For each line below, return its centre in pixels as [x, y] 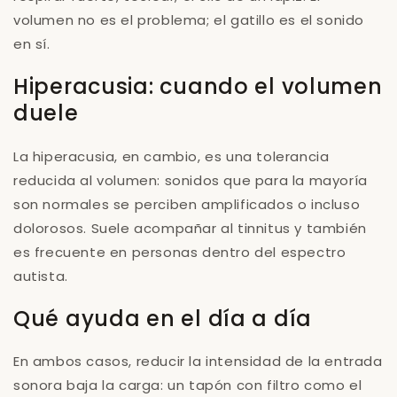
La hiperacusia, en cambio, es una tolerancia [171, 156]
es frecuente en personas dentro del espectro [180, 252]
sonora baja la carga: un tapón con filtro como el [188, 385]
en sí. [32, 43]
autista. [41, 276]
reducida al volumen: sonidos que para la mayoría [191, 180]
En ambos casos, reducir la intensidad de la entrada [198, 362]
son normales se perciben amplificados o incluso [187, 204]
